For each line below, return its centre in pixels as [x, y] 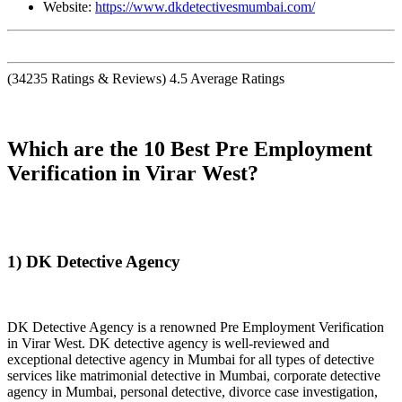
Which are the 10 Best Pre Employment [190, 149]
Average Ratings [237, 78]
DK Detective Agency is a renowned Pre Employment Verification [196, 327]
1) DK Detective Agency [94, 262]
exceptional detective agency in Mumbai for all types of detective [191, 359]
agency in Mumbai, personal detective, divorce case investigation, [192, 391]
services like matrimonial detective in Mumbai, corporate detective [194, 375]
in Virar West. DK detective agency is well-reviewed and [168, 343]
